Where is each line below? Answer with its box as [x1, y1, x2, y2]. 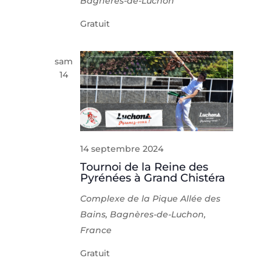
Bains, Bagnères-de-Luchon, [80, 208, 206, 220]
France [80, 224, 112, 236]
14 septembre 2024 [80, 143, 164, 154]
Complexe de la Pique [80, 192, 181, 204]
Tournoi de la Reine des [80, 160, 209, 174]
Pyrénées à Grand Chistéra [80, 171, 226, 185]
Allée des [180, 192, 221, 204]
